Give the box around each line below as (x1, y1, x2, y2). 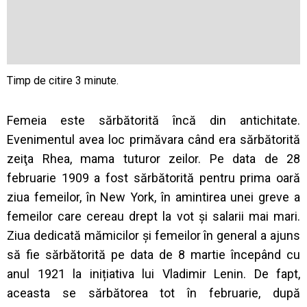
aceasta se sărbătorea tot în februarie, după (7, 286, 300, 300)
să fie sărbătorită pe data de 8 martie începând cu (7, 247, 300, 262)
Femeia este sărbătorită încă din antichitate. (7, 113, 300, 127)
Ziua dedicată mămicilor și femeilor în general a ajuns (7, 228, 300, 243)
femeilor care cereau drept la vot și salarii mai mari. (7, 209, 300, 223)
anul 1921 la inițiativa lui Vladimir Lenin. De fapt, (7, 267, 300, 281)
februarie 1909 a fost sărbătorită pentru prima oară (7, 171, 300, 185)
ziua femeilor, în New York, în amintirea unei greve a (7, 190, 300, 204)
